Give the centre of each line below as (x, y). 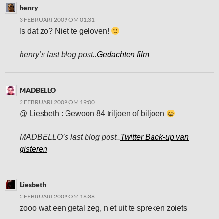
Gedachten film (123, 55)
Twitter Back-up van (154, 137)
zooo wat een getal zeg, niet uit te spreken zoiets (103, 208)
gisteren (33, 149)
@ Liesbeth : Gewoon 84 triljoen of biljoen (93, 114)
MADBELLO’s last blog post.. (70, 137)
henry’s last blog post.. (58, 55)
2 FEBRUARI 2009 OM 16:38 (57, 197)
